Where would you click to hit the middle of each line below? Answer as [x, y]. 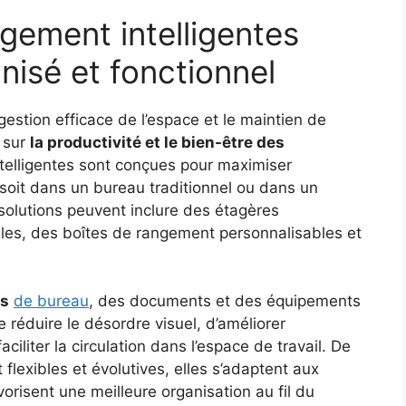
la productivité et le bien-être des [157, 142]
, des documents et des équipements [225, 301]
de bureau [51, 301]
